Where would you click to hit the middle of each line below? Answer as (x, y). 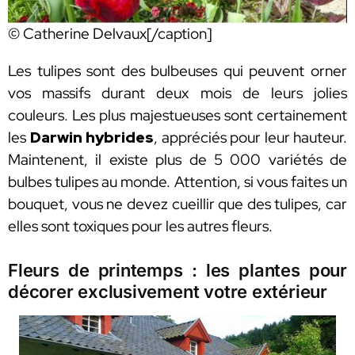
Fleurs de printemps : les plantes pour (177, 271)
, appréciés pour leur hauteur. (250, 138)
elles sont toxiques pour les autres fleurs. (140, 227)
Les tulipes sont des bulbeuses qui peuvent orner (177, 71)
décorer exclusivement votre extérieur (168, 292)
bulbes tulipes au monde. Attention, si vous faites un (177, 182)
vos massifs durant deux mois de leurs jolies (177, 94)
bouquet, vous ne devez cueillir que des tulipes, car (177, 204)
